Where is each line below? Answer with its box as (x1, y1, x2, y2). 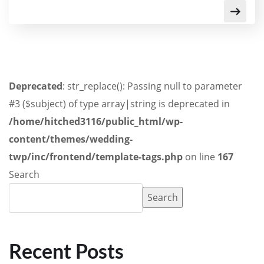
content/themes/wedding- (9, 132, 133, 146)
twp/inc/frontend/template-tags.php (9, 150, 183, 163)
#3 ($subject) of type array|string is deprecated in (9, 97, 230, 110)
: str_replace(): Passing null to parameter (62, 79, 242, 93)
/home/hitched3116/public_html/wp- (9, 114, 183, 128)
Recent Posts (9, 238, 124, 263)
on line (183, 150, 217, 163)
